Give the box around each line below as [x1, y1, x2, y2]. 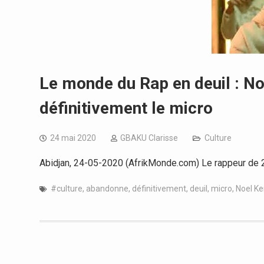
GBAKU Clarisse [120, 133, 178, 143]
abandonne [86, 184, 128, 193]
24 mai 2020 [50, 133, 96, 143]
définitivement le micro [39, 98, 213, 118]
